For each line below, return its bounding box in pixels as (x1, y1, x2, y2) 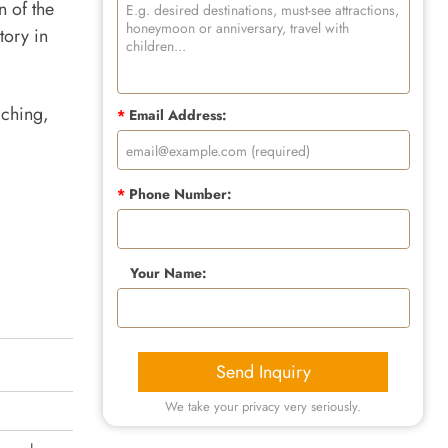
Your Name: (129, 262, 207, 283)
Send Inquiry (215, 358, 311, 385)
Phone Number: (124, 183, 232, 204)
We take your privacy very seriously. (165, 396, 361, 416)
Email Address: (124, 104, 227, 125)
